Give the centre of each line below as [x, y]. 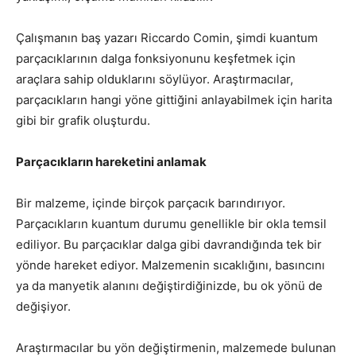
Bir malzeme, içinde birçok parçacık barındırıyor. [151, 203]
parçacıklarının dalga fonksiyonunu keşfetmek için [156, 58]
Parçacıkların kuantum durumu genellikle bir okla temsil [171, 224]
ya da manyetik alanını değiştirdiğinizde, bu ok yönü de [169, 286]
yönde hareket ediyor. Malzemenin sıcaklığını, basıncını [170, 265]
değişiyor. [43, 306]
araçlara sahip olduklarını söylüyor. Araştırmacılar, [155, 79]
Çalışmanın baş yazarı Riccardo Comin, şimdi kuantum [167, 38]
